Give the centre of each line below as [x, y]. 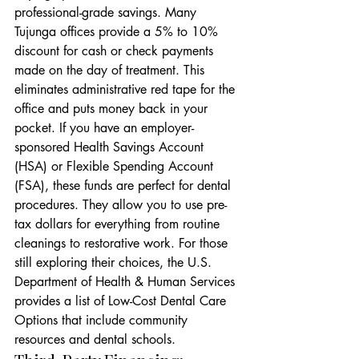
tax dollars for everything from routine [119, 224]
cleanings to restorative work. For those [123, 243]
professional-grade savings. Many [107, 12]
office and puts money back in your [113, 109]
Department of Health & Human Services [127, 282]
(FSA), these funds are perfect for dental [125, 186]
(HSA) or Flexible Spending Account [116, 166]
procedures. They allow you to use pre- [121, 205]
